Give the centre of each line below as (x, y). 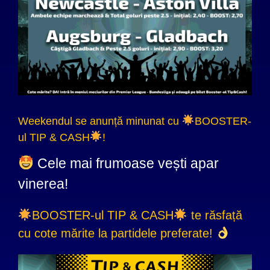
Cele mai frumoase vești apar (126, 163)
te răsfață (215, 215)
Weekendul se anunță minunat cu (100, 121)
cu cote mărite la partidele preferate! (117, 233)
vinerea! (43, 184)
